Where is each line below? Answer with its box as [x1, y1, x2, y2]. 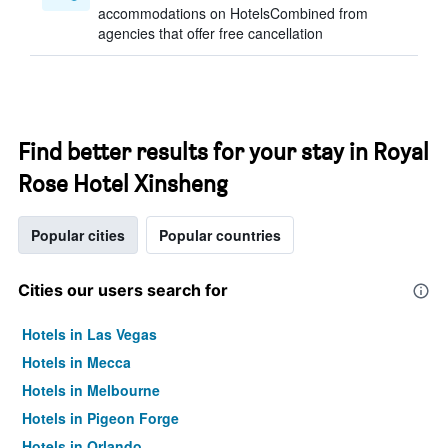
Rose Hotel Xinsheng [18, 169, 228, 198]
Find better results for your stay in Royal [18, 137, 429, 166]
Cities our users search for [18, 280, 228, 300]
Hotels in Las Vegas [22, 324, 157, 344]
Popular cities [31, 225, 125, 245]
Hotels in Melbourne [22, 380, 160, 400]
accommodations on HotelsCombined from [98, 3, 368, 23]
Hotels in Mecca [22, 352, 131, 372]
